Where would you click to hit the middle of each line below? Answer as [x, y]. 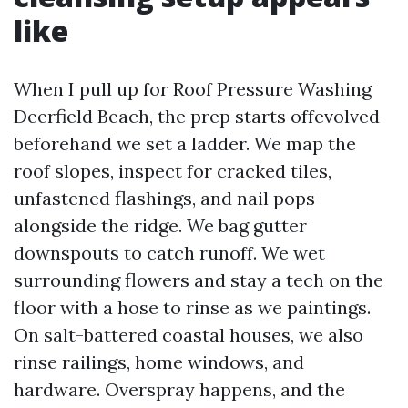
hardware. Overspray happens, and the [179, 389]
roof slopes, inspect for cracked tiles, [173, 171]
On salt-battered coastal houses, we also [189, 335]
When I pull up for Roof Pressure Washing [193, 89]
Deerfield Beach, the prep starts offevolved [197, 116]
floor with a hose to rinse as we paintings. [192, 307]
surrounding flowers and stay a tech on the [199, 280]
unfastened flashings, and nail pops [164, 198]
